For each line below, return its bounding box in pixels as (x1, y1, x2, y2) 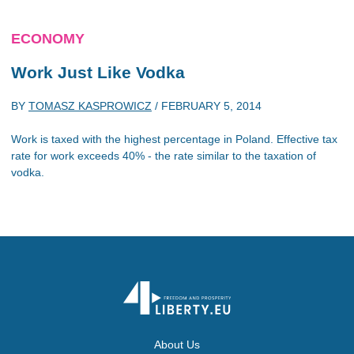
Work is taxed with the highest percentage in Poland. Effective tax (11, 133, 337, 145)
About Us (154, 338, 200, 351)
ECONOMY (11, 30, 85, 47)
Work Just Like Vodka (11, 62, 185, 81)
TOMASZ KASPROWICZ (28, 100, 152, 112)
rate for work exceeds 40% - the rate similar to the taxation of (11, 149, 316, 162)
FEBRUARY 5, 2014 (161, 100, 262, 112)
